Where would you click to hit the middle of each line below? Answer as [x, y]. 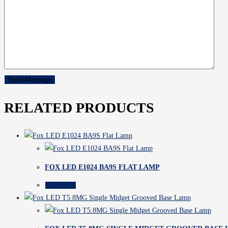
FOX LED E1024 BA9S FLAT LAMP [102, 167]
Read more [61, 185]
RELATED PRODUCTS [79, 108]
